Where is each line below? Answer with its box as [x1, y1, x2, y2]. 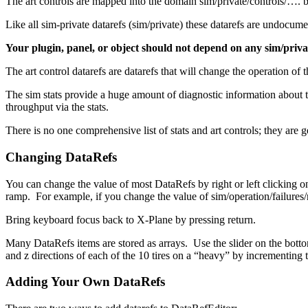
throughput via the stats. [5, 101, 109, 113]
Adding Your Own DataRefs [5, 274, 165, 289]
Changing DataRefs [5, 149, 117, 164]
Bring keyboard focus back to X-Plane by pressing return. [5, 213, 256, 225]
